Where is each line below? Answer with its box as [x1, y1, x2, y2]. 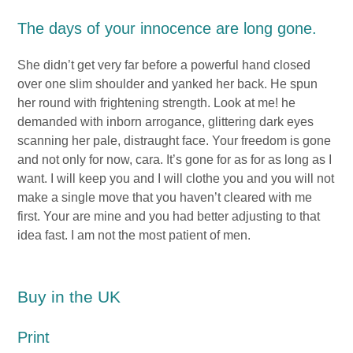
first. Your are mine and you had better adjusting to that [17, 210, 321, 224]
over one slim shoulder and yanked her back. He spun [17, 77, 318, 91]
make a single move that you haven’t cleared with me [17, 191, 313, 205]
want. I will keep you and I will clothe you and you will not [17, 172, 335, 186]
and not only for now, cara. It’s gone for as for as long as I [17, 153, 333, 167]
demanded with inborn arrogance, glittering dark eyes [17, 115, 314, 129]
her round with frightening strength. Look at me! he [17, 96, 296, 110]
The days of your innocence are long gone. [17, 20, 318, 38]
